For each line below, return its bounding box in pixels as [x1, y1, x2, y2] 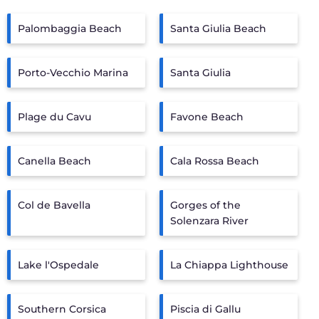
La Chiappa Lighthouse [170, 258, 288, 271]
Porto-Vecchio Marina [18, 66, 128, 79]
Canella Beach [18, 155, 91, 167]
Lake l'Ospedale [18, 258, 99, 271]
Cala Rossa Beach [170, 155, 259, 167]
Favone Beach [170, 110, 244, 123]
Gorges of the [170, 199, 241, 211]
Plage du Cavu [18, 110, 91, 123]
